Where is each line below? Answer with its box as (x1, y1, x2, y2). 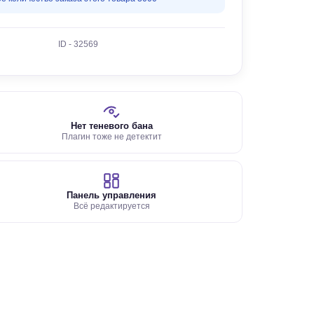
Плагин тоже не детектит (61, 132, 162, 141)
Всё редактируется (73, 202, 150, 210)
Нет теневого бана (70, 121, 153, 131)
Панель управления (67, 190, 157, 200)
